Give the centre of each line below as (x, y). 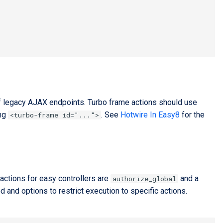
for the (192, 115)
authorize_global (144, 179)
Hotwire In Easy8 (150, 115)
